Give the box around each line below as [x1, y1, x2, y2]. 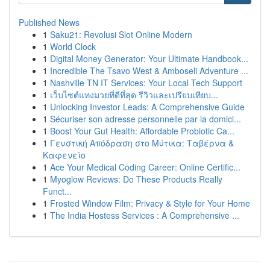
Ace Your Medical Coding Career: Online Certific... [50, 161, 240, 173]
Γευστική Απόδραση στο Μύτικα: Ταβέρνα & [50, 137, 234, 149]
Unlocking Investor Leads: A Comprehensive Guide [50, 101, 245, 113]
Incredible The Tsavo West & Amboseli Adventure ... [50, 64, 248, 77]
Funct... [43, 185, 72, 197]
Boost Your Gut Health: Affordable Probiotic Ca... [50, 125, 234, 137]
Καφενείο [43, 149, 86, 161]
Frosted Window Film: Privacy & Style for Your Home [50, 197, 250, 209]
